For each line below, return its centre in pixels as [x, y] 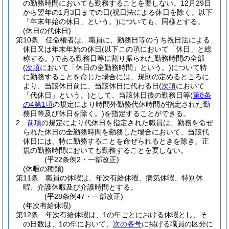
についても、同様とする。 [162, 21]
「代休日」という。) [56, 95]
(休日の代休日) [47, 31]
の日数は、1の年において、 [68, 224]
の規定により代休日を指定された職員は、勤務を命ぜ [127, 123]
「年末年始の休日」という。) [71, 21]
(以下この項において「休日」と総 [157, 49]
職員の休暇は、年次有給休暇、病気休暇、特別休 [124, 178]
